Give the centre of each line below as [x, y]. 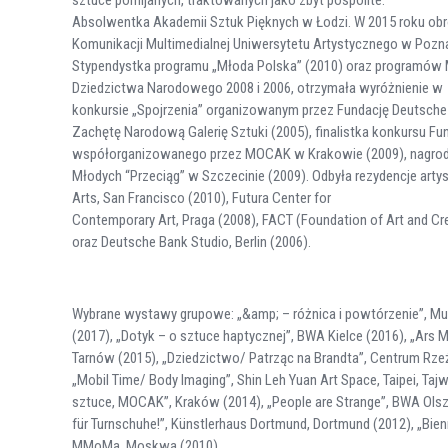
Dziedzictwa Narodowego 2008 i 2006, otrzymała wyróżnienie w [257, 87]
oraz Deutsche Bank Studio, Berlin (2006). [191, 241]
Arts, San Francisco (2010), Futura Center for [201, 197]
